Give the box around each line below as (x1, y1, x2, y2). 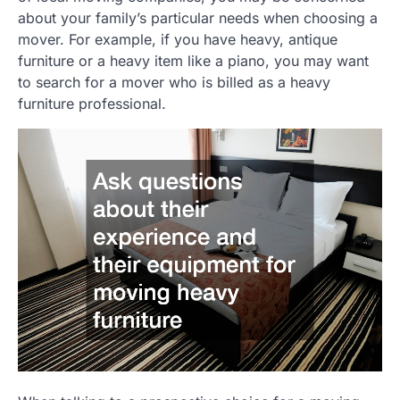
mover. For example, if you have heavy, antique (18, 29, 337, 48)
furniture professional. (18, 94, 166, 112)
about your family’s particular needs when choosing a (18, 8, 378, 27)
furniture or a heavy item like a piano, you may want (18, 51, 369, 70)
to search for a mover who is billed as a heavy (18, 72, 330, 91)
